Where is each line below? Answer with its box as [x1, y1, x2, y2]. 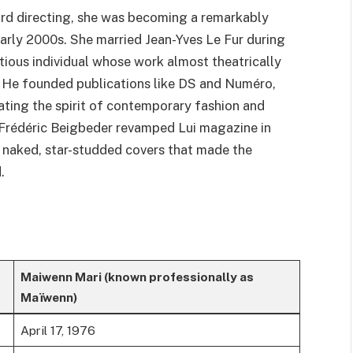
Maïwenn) [20, 289, 77, 304]
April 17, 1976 [20, 322, 95, 337]
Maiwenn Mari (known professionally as [20, 269, 254, 284]
